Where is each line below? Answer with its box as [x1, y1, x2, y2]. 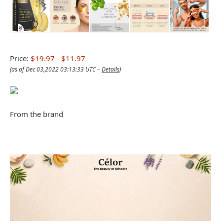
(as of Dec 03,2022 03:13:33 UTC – [10, 65, 102, 74]
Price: [10, 53, 31, 64]
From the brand [10, 109, 63, 119]
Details [102, 65, 119, 74]
